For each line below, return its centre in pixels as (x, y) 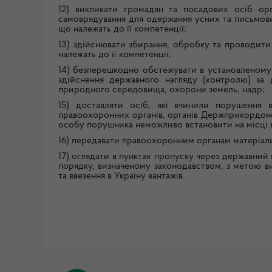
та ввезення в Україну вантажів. (122, 176)
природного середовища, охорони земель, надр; (161, 90)
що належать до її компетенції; (122, 29)
